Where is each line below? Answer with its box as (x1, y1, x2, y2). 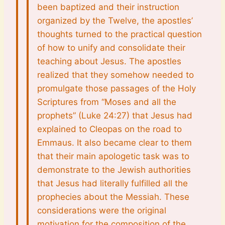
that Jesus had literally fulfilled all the (37, 178, 188, 188)
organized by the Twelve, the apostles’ (37, 16, 193, 26)
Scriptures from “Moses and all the (37, 97, 176, 107)
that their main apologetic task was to (37, 151, 189, 161)
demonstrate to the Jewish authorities (37, 165, 191, 175)
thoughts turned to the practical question (37, 29, 202, 39)
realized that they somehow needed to (37, 70, 194, 80)
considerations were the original (37, 205, 166, 215)
